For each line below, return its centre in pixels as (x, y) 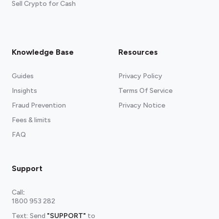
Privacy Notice (142, 105)
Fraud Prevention (39, 105)
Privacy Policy (140, 76)
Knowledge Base (43, 52)
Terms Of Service (145, 91)
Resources (138, 52)
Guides (23, 76)
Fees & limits (31, 120)
